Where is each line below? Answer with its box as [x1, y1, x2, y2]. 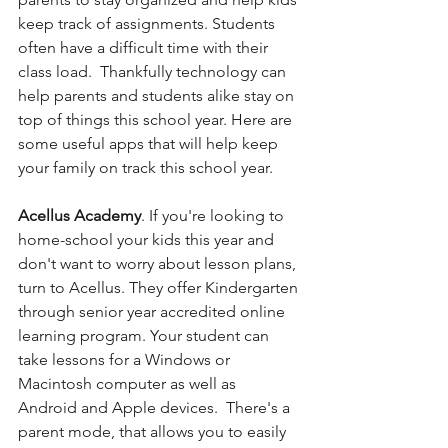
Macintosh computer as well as [18, 374, 240, 394]
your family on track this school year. [18, 158, 281, 178]
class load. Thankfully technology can [18, 62, 290, 82]
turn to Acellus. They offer [18, 278, 201, 298]
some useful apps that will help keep [18, 134, 282, 154]
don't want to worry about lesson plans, [18, 254, 300, 274]
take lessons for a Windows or [18, 350, 234, 370]
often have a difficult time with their [18, 38, 272, 58]
